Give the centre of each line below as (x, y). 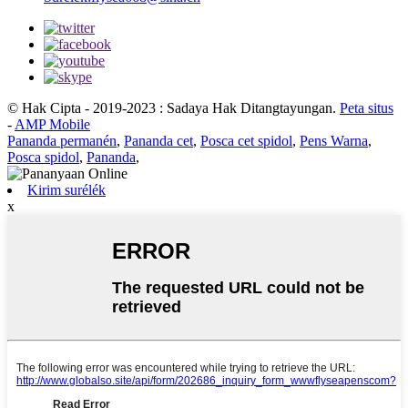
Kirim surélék (66, 189)
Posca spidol (43, 157)
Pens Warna (334, 140)
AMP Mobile (52, 124)
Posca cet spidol (246, 140)
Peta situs (367, 107)
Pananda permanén (62, 140)
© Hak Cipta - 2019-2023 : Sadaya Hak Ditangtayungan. (172, 107)
